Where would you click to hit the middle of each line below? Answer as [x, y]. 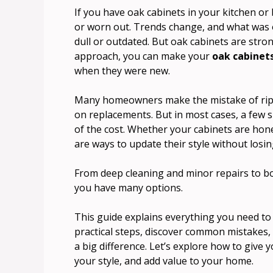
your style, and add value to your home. [164, 261]
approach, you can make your [143, 56]
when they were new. [122, 71]
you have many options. [129, 188]
